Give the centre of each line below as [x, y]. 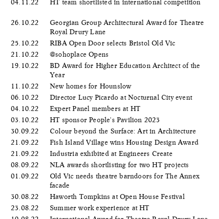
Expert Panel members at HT [96, 108]
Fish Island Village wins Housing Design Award [125, 142]
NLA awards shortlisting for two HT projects [120, 164]
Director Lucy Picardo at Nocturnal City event [122, 97]
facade [61, 185]
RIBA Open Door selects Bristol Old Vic [114, 43]
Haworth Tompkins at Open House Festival [118, 196]
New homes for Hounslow [92, 86]
